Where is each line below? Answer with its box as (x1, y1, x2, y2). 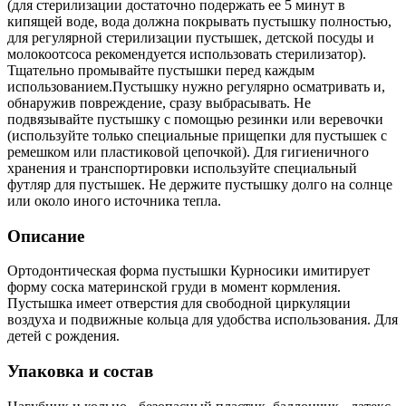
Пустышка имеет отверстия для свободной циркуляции (7, 295, 351, 312)
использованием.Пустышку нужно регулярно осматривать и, (7, 79, 385, 94)
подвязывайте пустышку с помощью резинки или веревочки (7, 111, 383, 127)
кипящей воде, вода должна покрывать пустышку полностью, (7, 14, 391, 29)
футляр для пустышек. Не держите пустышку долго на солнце (7, 177, 392, 192)
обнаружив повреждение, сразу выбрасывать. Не (7, 95, 311, 111)
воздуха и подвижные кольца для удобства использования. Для (7, 312, 398, 328)
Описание (7, 226, 84, 246)
